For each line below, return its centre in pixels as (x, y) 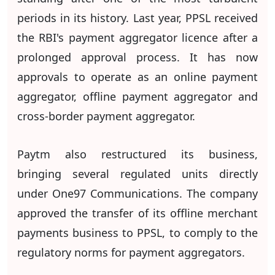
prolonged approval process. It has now (137, 57)
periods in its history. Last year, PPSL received (137, 17)
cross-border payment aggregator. (106, 116)
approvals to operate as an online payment (137, 76)
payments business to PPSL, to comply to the (137, 232)
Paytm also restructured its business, (137, 154)
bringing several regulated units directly (137, 173)
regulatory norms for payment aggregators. (133, 252)
